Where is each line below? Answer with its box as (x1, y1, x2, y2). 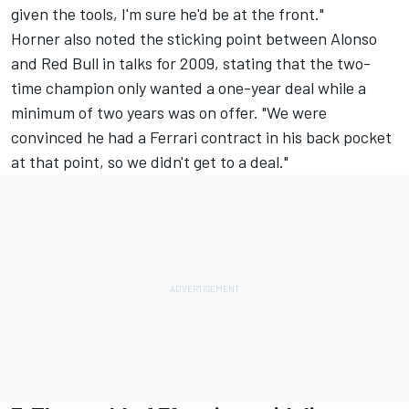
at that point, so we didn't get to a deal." (11, 151, 288, 172)
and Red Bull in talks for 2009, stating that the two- (11, 52, 371, 73)
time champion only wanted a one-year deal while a (11, 77, 366, 98)
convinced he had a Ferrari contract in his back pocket (11, 126, 392, 147)
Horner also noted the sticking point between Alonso (11, 27, 377, 48)
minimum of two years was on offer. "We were (11, 101, 327, 122)
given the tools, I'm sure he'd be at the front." (11, 3, 324, 24)
